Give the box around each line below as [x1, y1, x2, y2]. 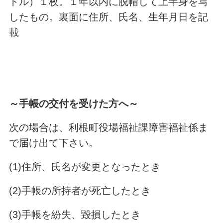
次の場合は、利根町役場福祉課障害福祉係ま [8, 122, 208, 133]
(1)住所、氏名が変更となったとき [8, 161, 161, 173]
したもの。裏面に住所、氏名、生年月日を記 [8, 11, 208, 23]
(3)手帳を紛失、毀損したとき [8, 209, 141, 220]
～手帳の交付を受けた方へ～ [8, 98, 138, 110]
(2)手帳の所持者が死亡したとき [8, 185, 151, 196]
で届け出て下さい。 [8, 137, 99, 149]
